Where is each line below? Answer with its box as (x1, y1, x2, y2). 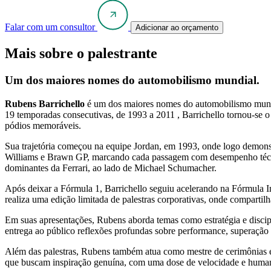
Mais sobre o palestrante (5, 45, 157, 62)
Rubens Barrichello (5, 99, 85, 109)
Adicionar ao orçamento (135, 22, 218, 32)
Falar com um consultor (5, 21, 95, 32)
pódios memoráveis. (5, 120, 81, 131)
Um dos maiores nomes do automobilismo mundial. (5, 74, 260, 87)
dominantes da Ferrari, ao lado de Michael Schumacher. (5, 163, 217, 174)
